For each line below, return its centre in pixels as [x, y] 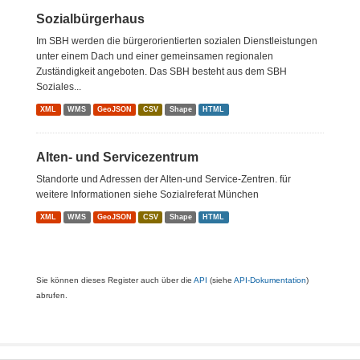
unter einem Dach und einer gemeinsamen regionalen [155, 56]
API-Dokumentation [270, 280]
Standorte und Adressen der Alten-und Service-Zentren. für [164, 179]
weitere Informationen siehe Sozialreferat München [147, 194]
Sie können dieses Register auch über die [115, 280]
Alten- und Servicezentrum [117, 157]
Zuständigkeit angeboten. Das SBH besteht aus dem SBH [162, 72]
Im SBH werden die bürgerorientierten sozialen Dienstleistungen [177, 41]
